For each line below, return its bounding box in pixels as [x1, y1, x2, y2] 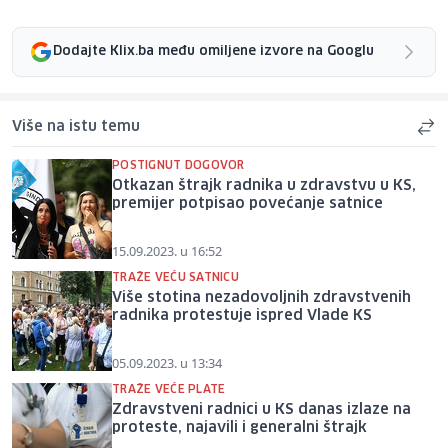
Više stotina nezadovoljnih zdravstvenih [112, 290, 411, 305]
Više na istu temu [12, 119, 140, 134]
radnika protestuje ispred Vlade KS [112, 308, 372, 323]
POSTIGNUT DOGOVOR [112, 159, 245, 171]
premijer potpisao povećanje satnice [112, 196, 383, 211]
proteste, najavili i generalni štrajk [112, 420, 367, 435]
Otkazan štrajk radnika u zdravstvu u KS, [112, 178, 416, 193]
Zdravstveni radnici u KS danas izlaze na [112, 402, 411, 417]
